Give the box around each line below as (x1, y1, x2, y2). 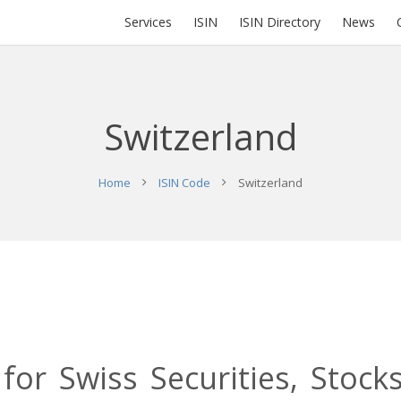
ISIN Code (158, 175, 210, 191)
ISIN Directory (239, 13, 320, 30)
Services (124, 13, 172, 30)
